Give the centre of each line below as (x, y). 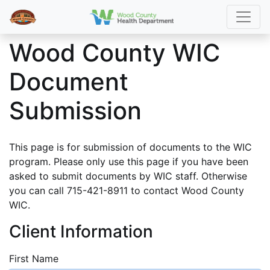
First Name (34, 259)
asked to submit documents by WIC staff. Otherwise (128, 176)
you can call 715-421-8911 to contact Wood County (127, 190)
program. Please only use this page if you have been (129, 162)
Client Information (81, 231)
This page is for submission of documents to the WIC (130, 147)
